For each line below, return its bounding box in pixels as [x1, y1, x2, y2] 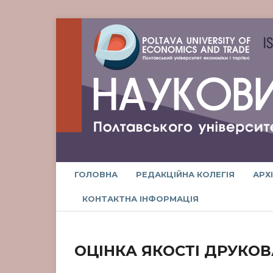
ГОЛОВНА [74, 169, 118, 179]
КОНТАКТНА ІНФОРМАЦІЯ [82, 194, 199, 204]
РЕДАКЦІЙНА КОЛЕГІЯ [136, 169, 235, 179]
